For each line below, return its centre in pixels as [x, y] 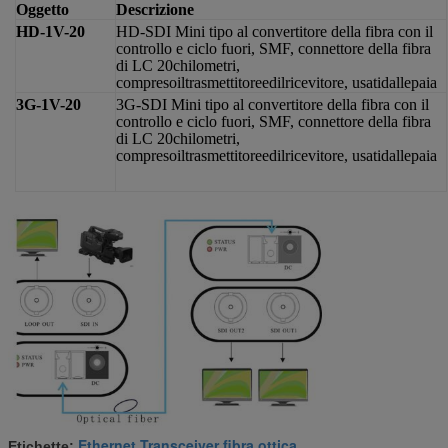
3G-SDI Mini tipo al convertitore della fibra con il [272, 104]
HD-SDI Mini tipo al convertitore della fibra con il [274, 31]
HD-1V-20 [50, 31]
